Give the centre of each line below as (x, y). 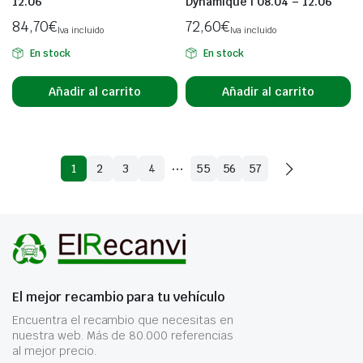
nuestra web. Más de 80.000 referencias (123, 335)
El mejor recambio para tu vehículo (118, 297)
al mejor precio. (54, 351)
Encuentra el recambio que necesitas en (123, 320)
